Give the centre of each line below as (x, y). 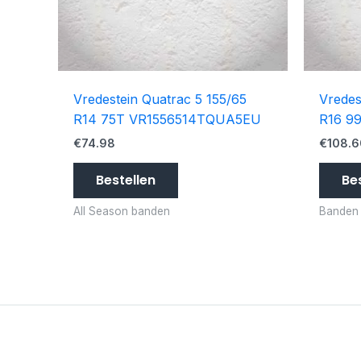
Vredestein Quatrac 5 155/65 (160, 100)
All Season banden (122, 212)
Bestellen (126, 180)
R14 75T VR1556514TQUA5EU (168, 120)
